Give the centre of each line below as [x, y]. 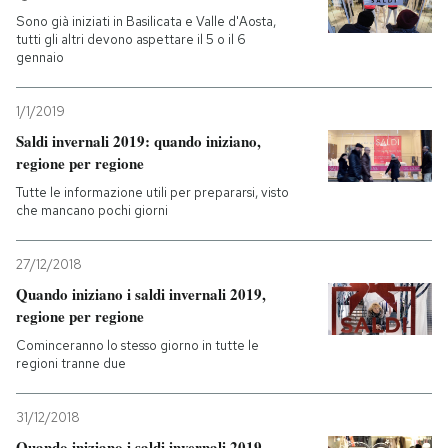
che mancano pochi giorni [92, 210]
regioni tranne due [71, 363]
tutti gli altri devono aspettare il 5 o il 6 [131, 39]
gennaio [40, 57]
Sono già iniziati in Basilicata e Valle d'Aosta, [146, 21]
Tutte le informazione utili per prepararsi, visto [152, 192]
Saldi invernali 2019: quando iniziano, [138, 141]
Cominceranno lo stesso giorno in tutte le [137, 345]
